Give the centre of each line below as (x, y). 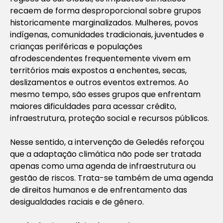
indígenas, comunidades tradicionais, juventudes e (107, 34)
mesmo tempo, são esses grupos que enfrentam (105, 94)
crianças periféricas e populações (76, 46)
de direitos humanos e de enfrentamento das (99, 190)
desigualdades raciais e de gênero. (78, 202)
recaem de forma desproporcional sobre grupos (106, 10)
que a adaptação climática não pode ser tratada (106, 154)
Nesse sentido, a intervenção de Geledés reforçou (107, 142)
